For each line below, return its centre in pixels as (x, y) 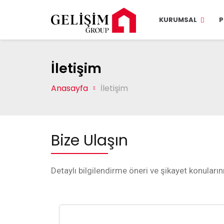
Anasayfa (69, 88)
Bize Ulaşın (89, 140)
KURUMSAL (178, 20)
